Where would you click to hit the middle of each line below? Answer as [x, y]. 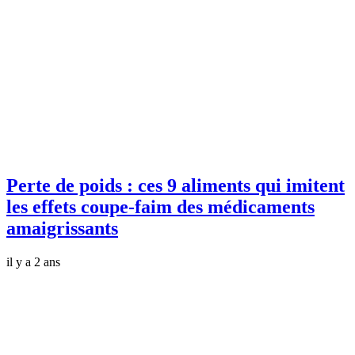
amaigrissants [62, 228]
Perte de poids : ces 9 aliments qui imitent [176, 185]
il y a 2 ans [33, 261]
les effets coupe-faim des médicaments [160, 206]
